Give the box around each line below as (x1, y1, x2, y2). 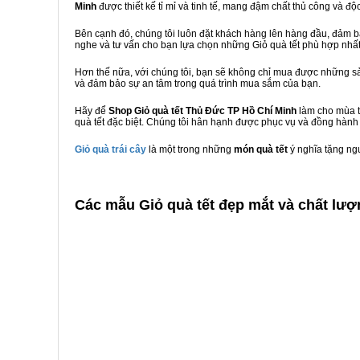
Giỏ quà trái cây (75, 144, 146, 155)
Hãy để (75, 105, 108, 117)
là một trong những (146, 144, 234, 155)
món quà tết (234, 144, 290, 155)
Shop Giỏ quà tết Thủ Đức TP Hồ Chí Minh (108, 105, 297, 117)
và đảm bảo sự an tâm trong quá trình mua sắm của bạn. (75, 78, 321, 89)
